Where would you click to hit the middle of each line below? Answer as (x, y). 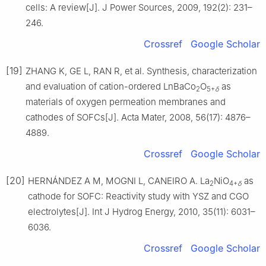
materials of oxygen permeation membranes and (126, 102)
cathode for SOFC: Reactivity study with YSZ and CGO (138, 197)
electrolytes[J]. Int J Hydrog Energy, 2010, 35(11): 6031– (142, 212)
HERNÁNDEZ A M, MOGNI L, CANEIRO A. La (119, 181)
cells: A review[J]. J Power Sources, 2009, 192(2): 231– (139, 8)
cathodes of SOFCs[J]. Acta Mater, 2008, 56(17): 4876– (138, 118)
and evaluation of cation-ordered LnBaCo (111, 87)
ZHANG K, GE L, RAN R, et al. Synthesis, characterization (141, 71)
